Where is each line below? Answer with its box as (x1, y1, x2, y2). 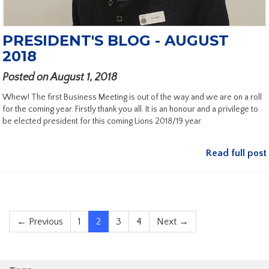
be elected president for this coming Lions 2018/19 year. (2, 116, 202, 127)
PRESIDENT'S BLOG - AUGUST (2, 32, 229, 50)
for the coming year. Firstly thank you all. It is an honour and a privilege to (2, 104, 258, 115)
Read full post (206, 148, 267, 159)
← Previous (17, 216, 63, 228)
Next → (157, 216, 189, 228)
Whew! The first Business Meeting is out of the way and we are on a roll (2, 92, 262, 103)
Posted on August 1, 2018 (2, 71, 117, 84)
